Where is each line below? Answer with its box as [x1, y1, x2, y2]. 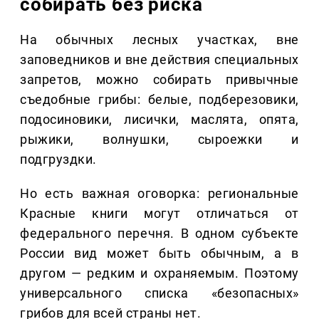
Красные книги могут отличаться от [20, 206, 299, 221]
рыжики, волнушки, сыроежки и [20, 132, 299, 147]
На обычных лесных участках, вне [20, 32, 299, 48]
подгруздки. [20, 152, 97, 167]
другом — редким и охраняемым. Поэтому [20, 266, 299, 281]
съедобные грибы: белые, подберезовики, [20, 92, 299, 108]
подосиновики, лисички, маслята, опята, [20, 112, 299, 127]
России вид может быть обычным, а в [20, 246, 299, 261]
